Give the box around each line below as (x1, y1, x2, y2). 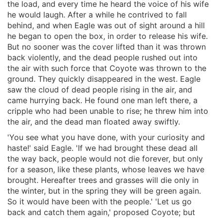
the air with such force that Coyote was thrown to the (7, 63, 206, 73)
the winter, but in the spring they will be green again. (7, 185, 201, 196)
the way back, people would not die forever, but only (7, 153, 203, 163)
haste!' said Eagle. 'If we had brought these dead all (7, 143, 198, 153)
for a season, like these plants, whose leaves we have (7, 164, 204, 174)
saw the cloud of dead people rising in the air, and (7, 84, 192, 94)
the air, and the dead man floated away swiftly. (7, 116, 180, 127)
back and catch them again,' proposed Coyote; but (7, 207, 195, 217)
